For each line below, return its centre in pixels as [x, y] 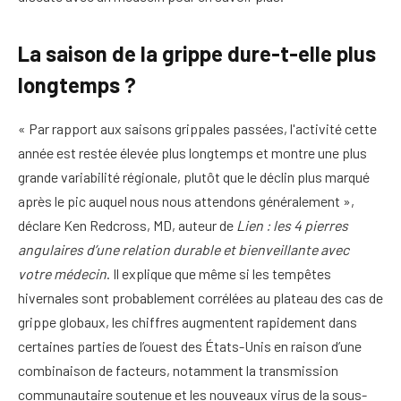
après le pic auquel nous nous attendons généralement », [186, 200]
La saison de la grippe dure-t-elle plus [197, 53]
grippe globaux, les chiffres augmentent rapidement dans [188, 321]
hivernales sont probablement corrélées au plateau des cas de [200, 297]
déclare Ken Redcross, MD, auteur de [127, 225]
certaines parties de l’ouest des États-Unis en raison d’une [190, 346]
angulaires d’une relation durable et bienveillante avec [183, 249]
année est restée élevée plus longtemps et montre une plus [192, 152]
